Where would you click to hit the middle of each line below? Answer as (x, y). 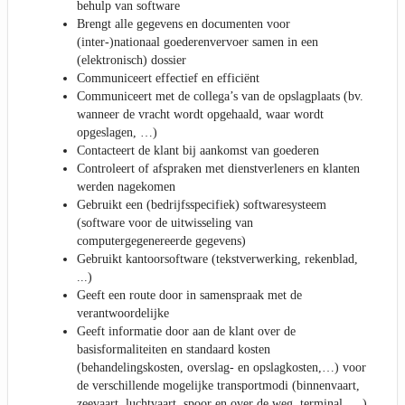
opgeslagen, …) (117, 132)
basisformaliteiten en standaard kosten (174, 349)
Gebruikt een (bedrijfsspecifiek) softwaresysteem (202, 204)
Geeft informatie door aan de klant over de (186, 331)
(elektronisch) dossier (132, 60)
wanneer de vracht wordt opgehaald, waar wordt (200, 114)
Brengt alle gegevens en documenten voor (184, 24)
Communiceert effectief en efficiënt (168, 78)
